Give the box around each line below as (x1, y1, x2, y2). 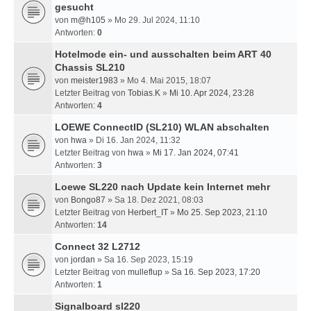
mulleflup (128, 267, 162, 277)
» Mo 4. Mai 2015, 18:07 (118, 76, 211, 85)
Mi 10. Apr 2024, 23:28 (169, 88, 254, 98)
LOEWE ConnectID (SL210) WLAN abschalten (55, 121, 269, 133)
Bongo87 (71, 195, 106, 205)
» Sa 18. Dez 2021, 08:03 (106, 195, 203, 205)
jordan (71, 255, 95, 264)
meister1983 (71, 76, 118, 85)
